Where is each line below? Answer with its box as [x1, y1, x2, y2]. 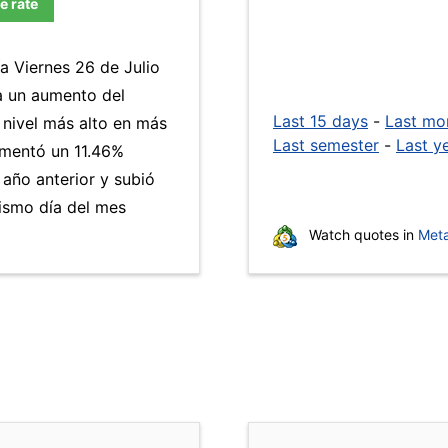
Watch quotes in [305, 226, 418, 243]
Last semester [273, 135, 379, 155]
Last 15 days [273, 111, 368, 131]
